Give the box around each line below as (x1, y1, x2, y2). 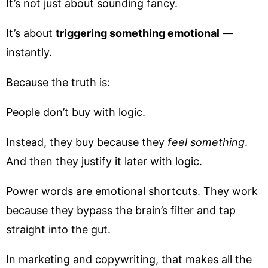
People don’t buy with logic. (6, 106, 145, 118)
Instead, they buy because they (6, 136, 167, 148)
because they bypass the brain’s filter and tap (6, 204, 236, 217)
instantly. (6, 46, 52, 59)
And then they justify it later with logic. (6, 155, 202, 167)
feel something (167, 136, 245, 148)
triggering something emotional (56, 27, 220, 39)
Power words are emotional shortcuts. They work (6, 185, 258, 197)
